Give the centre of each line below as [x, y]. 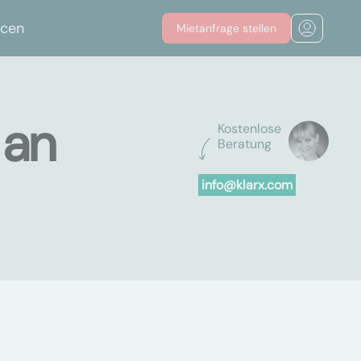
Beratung [244, 144]
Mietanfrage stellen [226, 28]
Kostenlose [249, 129]
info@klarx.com [247, 185]
